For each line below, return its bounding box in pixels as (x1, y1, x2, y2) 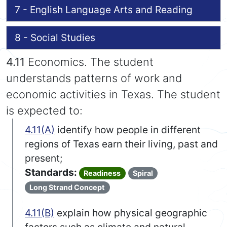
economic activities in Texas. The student (6, 88, 220, 101)
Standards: (25, 166, 79, 179)
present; (25, 152, 62, 165)
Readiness (84, 169, 121, 178)
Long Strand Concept (29, 183, 105, 192)
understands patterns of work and (6, 71, 182, 85)
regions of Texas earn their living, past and (25, 138, 218, 150)
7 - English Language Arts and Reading (15, 4, 193, 16)
